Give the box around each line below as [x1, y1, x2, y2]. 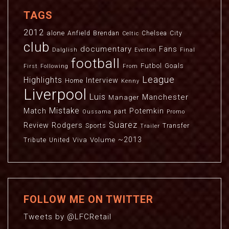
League [142, 74, 175, 85]
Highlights [24, 76, 62, 85]
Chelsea [142, 30, 167, 37]
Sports [85, 122, 106, 129]
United [49, 136, 70, 144]
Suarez [109, 120, 138, 130]
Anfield [67, 30, 90, 37]
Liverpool [24, 86, 87, 103]
